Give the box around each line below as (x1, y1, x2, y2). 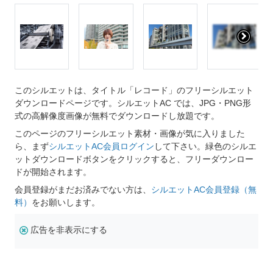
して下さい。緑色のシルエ (154, 141, 257, 152)
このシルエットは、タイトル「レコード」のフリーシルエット (15, 85, 253, 96)
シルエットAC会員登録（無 (151, 185, 257, 195)
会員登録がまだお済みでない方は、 (15, 185, 151, 195)
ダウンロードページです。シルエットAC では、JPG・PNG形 (15, 98, 251, 108)
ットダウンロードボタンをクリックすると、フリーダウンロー (15, 154, 253, 165)
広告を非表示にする (30, 225, 107, 235)
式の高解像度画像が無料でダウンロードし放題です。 (15, 111, 219, 121)
